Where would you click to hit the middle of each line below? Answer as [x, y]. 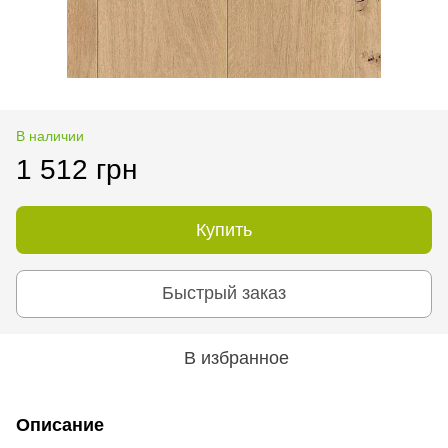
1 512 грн [76, 169]
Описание [60, 424]
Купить [224, 229]
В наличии [50, 135]
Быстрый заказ [224, 293]
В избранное [236, 357]
